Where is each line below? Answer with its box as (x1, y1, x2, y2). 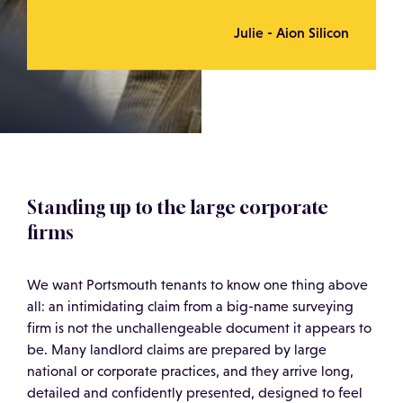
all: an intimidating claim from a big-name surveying (27, 298, 354, 314)
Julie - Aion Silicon (234, 23, 349, 40)
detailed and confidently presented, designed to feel (27, 384, 363, 400)
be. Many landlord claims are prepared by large (27, 341, 327, 357)
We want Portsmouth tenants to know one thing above (27, 276, 368, 292)
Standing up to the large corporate (27, 195, 328, 219)
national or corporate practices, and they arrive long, (27, 363, 354, 379)
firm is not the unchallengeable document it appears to (27, 319, 372, 336)
